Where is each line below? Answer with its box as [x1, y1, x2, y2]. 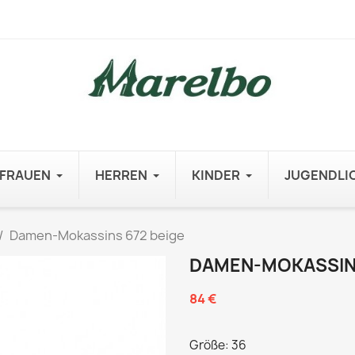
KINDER [192, 166, 240, 184]
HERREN [95, 166, 147, 184]
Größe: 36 [189, 337, 246, 353]
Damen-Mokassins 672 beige [10, 227, 185, 244]
